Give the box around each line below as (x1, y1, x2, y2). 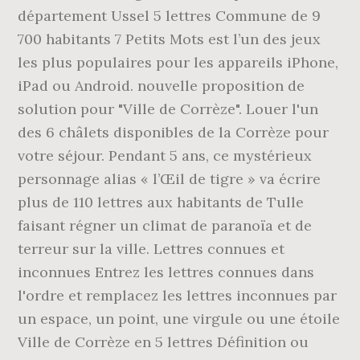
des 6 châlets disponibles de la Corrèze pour (18, 123, 329, 141)
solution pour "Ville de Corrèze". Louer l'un (18, 100, 319, 118)
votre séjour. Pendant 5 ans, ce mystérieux (18, 146, 313, 165)
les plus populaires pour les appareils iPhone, (18, 53, 339, 72)
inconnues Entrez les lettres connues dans (18, 263, 315, 281)
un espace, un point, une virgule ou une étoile (18, 309, 341, 328)
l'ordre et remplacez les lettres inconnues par (18, 286, 337, 305)
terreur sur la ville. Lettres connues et (18, 239, 285, 258)
